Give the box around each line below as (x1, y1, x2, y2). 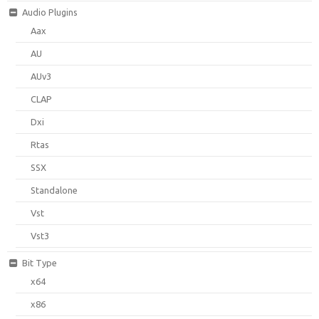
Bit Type (21, 257, 57, 268)
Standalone (31, 184, 78, 195)
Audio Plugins (21, 6, 78, 17)
